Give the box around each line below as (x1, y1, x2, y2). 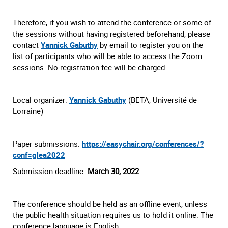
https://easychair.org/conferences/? (82, 138, 204, 149)
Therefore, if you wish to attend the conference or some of (13, 17, 211, 28)
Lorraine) (13, 106, 43, 117)
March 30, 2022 (88, 166, 139, 177)
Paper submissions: (13, 138, 82, 149)
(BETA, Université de (126, 95, 197, 105)
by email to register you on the (98, 40, 203, 50)
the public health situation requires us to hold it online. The (13, 210, 213, 220)
